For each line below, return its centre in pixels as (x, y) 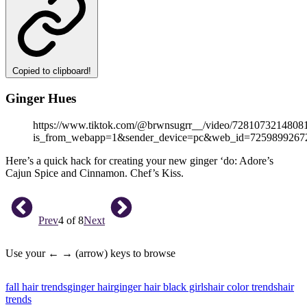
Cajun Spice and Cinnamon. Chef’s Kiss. (95, 173)
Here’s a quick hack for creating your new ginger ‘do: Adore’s (139, 160)
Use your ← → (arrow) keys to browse (90, 253)
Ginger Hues (42, 98)
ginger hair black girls (161, 286)
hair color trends (243, 286)
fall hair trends (36, 286)
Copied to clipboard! (52, 71)
